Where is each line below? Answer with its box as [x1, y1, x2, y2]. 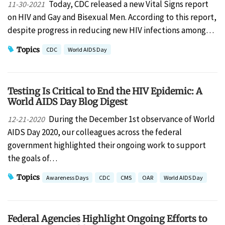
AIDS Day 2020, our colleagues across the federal [8, 126, 182, 138]
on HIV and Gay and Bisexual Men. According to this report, [8, 12, 216, 23]
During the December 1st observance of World [48, 113, 215, 125]
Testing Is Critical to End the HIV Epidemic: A [8, 85, 202, 97]
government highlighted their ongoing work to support [8, 139, 206, 151]
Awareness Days [46, 173, 88, 181]
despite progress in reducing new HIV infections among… [8, 25, 214, 36]
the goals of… [8, 152, 57, 164]
